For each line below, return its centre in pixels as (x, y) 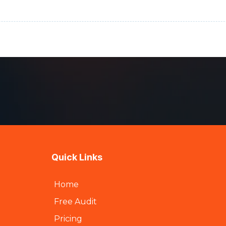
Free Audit (76, 202)
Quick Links (77, 157)
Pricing (68, 219)
